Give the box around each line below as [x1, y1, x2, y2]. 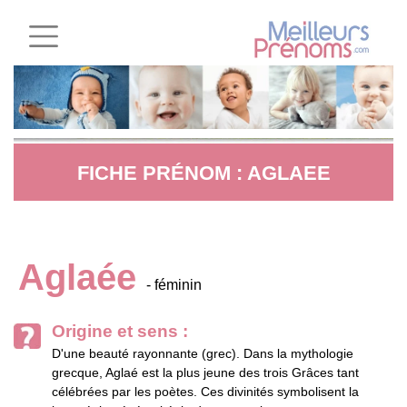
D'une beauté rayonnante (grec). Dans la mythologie [52, 346, 353, 362]
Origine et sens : [52, 322, 188, 342]
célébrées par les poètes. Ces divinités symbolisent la [52, 384, 359, 400]
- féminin [146, 277, 202, 293]
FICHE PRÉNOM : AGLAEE [76, 162, 331, 185]
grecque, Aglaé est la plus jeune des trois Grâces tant [52, 365, 359, 381]
